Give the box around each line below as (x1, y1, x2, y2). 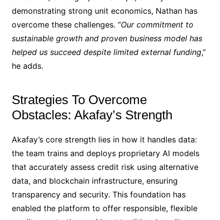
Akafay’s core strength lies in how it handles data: (11, 135, 197, 145)
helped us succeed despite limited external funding (11, 47, 201, 57)
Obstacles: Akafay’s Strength (11, 108, 172, 123)
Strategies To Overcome (11, 92, 147, 108)
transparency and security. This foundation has (11, 190, 186, 200)
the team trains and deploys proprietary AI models (11, 148, 199, 159)
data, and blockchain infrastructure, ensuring (11, 176, 178, 186)
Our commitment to (120, 20, 193, 30)
